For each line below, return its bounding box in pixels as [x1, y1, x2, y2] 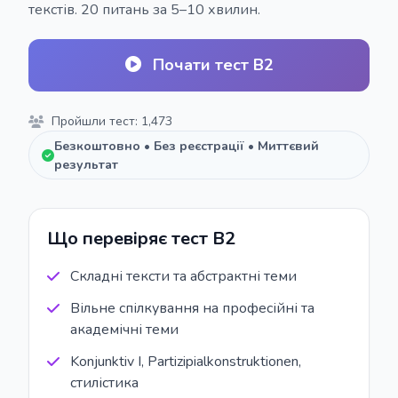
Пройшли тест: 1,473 [52, 113, 172, 130]
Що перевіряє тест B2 [47, 227, 235, 251]
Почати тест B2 [152, 54, 274, 76]
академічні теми [70, 320, 179, 340]
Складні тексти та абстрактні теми [70, 267, 297, 287]
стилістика [70, 373, 139, 394]
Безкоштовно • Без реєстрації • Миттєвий [53, 137, 319, 155]
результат [53, 155, 118, 173]
